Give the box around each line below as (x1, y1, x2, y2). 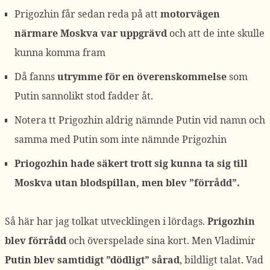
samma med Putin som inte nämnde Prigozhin (14, 133, 227, 146)
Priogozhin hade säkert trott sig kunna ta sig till (14, 157, 248, 170)
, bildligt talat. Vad (180, 253, 263, 266)
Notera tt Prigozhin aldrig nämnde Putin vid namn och (14, 113, 265, 127)
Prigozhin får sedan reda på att (14, 7, 160, 20)
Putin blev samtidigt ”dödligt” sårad (5, 253, 180, 266)
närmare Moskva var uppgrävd (14, 27, 167, 40)
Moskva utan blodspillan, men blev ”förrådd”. (14, 176, 242, 189)
